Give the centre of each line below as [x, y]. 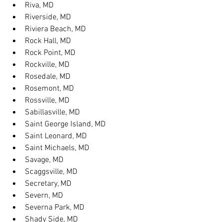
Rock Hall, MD [48, 41]
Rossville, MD [47, 101]
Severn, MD [44, 196]
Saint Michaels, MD [57, 148]
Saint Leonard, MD [56, 136]
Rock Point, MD [50, 53]
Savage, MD [44, 160]
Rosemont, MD [49, 89]
